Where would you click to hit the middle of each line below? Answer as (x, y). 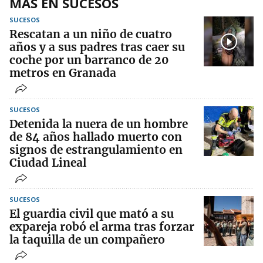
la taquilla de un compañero (87, 240)
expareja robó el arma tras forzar (102, 227)
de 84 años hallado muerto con (96, 137)
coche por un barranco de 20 (89, 60)
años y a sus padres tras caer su (97, 47)
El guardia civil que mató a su (92, 214)
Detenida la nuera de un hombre (99, 124)
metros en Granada (63, 73)
